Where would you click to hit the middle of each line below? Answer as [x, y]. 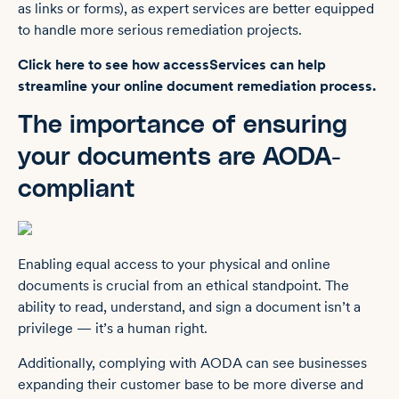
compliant [77, 189]
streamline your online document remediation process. [197, 85]
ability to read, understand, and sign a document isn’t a [189, 307]
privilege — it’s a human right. [113, 329]
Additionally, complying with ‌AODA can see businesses [192, 362]
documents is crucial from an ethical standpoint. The [183, 286]
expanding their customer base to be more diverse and [191, 384]
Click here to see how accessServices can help [172, 64]
